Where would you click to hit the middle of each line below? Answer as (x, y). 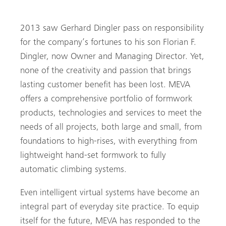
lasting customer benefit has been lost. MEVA (105, 86)
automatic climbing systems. (73, 170)
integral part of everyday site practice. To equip (110, 208)
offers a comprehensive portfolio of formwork (106, 100)
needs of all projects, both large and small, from (111, 128)
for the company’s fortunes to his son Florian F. (108, 43)
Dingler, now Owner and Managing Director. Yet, (112, 57)
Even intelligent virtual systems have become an (110, 193)
